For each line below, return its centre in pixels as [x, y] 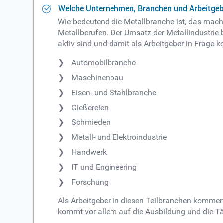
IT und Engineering [104, 167]
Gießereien [90, 107]
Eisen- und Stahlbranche [114, 92]
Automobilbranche [104, 62]
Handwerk [89, 152]
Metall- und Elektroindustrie [119, 137]
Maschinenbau [98, 77]
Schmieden [91, 122]
